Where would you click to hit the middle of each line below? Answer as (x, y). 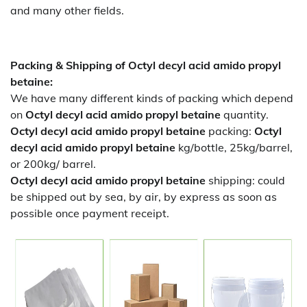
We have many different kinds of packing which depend (152, 98)
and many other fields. (67, 10)
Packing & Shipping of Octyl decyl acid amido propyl (146, 65)
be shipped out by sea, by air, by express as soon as (144, 197)
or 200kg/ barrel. (53, 164)
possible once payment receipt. (90, 213)
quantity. (245, 114)
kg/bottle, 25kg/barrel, (235, 147)
